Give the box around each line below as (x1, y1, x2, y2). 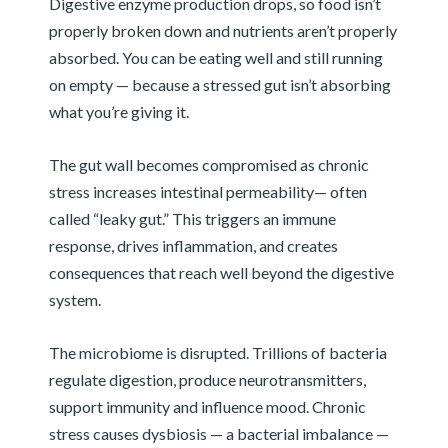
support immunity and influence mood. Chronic (48, 397, 366, 417)
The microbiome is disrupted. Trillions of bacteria (48, 343, 387, 363)
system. (48, 290, 101, 310)
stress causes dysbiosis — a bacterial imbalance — (48, 424, 389, 444)
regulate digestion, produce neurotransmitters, (48, 370, 366, 390)
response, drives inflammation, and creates (48, 236, 338, 256)
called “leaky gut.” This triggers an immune (48, 209, 336, 229)
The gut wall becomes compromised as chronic (48, 155, 369, 175)
